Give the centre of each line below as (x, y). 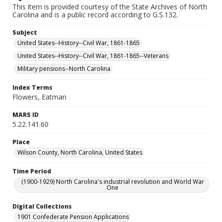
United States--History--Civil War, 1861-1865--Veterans (93, 56)
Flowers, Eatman (39, 97)
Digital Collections (42, 206)
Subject (25, 32)
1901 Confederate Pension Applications (73, 217)
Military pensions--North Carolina (64, 69)
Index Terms (32, 87)
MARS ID (26, 115)
